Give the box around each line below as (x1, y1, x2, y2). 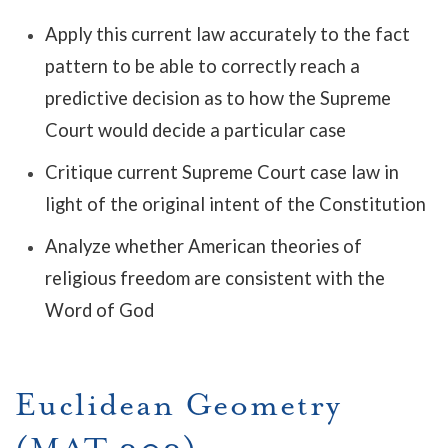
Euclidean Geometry (15, 385, 342, 425)
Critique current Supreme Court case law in (45, 161, 399, 183)
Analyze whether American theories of (45, 235, 362, 257)
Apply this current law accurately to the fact (45, 23, 410, 45)
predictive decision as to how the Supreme (45, 87, 391, 109)
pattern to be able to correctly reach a (45, 55, 360, 77)
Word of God (45, 299, 154, 321)
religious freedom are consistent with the (45, 267, 385, 289)
